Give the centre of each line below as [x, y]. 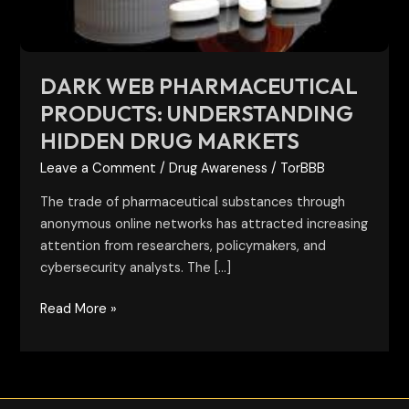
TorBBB [303, 169]
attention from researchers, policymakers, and [184, 246]
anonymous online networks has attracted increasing [204, 224]
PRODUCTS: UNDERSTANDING [197, 114]
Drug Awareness [219, 169]
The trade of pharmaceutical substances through [193, 202]
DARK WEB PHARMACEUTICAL [199, 86]
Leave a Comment [99, 169]
